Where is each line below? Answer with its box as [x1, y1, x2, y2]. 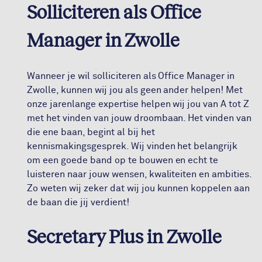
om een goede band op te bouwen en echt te [27, 156, 219, 165]
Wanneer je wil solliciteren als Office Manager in [27, 71, 235, 81]
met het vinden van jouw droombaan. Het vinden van [27, 113, 252, 123]
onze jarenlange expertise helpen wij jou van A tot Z [27, 99, 250, 109]
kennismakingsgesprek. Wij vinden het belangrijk [27, 142, 238, 151]
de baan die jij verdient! [27, 198, 129, 207]
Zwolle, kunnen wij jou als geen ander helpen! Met [27, 85, 243, 95]
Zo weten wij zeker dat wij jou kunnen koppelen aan [27, 184, 250, 193]
